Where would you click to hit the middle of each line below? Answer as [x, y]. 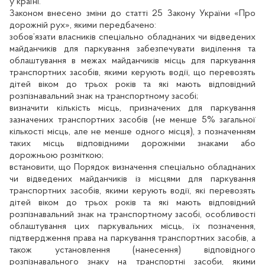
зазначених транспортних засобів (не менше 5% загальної [132, 120]
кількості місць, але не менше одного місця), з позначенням [132, 132]
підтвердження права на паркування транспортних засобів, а [132, 238]
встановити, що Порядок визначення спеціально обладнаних [132, 167]
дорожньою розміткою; [56, 155]
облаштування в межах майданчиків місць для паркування [132, 61]
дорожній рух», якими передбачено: [83, 25]
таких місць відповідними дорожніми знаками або [132, 143]
